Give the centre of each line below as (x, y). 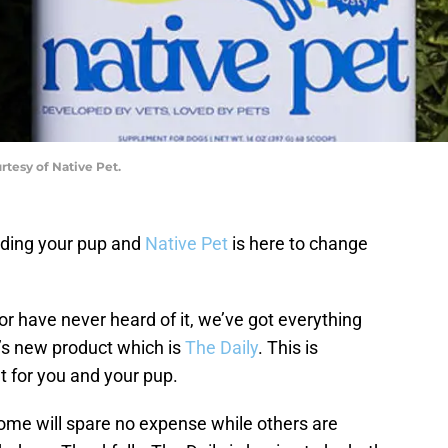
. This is (288, 348)
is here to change (298, 244)
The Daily (221, 348)
